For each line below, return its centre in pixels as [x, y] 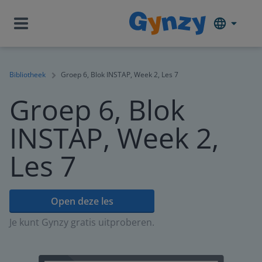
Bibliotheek [27, 75]
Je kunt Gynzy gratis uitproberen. [82, 222]
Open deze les [82, 201]
